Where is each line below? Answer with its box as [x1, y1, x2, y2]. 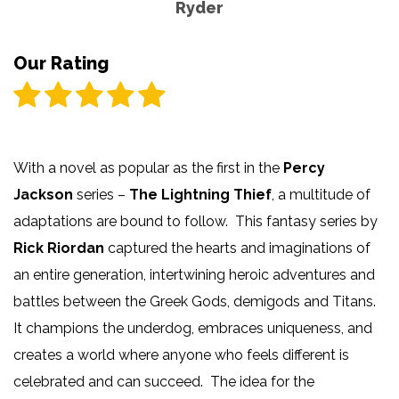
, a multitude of [272, 185, 370, 203]
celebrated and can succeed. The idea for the [13, 372, 314, 390]
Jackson [13, 185, 73, 203]
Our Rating [13, 52, 109, 74]
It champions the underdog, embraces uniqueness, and [13, 319, 372, 337]
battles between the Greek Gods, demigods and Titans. [13, 292, 379, 310]
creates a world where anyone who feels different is [13, 346, 349, 363]
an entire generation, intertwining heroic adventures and [13, 265, 375, 283]
